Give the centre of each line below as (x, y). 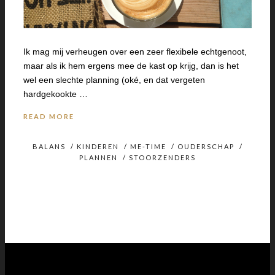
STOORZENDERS (162, 158)
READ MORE (49, 117)
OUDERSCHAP (206, 147)
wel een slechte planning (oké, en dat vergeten (114, 80)
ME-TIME (148, 147)
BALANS (49, 147)
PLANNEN (99, 158)
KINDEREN (98, 147)
